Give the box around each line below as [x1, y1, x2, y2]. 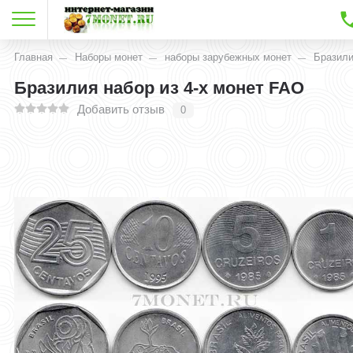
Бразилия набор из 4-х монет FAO [14, 78, 305, 98]
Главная [14, 51, 54, 63]
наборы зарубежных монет [165, 51, 292, 63]
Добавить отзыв [77, 102, 165, 117]
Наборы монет [75, 51, 143, 63]
